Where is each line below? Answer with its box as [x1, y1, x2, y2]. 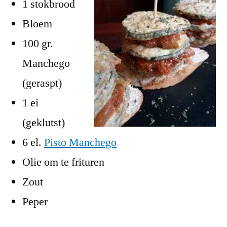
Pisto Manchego [44, 135, 117, 149]
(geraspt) [22, 75, 62, 90]
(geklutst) [22, 115, 65, 130]
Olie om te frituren [22, 155, 104, 169]
